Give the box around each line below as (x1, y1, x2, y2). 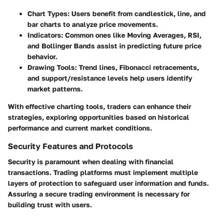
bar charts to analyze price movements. (27, 20, 158, 29)
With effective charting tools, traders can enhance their (8, 102, 191, 111)
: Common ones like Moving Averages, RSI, (61, 31, 201, 40)
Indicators (27, 31, 61, 40)
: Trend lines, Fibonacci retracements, (75, 63, 199, 72)
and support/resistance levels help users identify (27, 74, 192, 83)
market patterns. (27, 85, 83, 93)
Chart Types (27, 9, 67, 18)
